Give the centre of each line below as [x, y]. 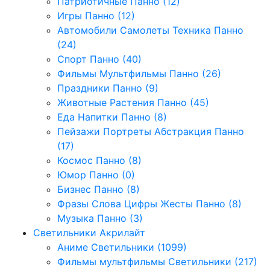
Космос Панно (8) [99, 160]
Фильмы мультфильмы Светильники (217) [157, 261]
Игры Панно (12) [96, 15]
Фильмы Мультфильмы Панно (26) [139, 73]
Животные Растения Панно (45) [133, 102]
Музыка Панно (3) [100, 218]
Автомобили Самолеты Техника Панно [150, 30]
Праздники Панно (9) [108, 88]
